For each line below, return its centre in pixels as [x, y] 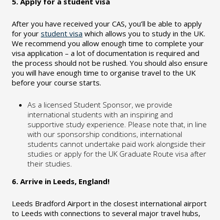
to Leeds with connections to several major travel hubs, [106, 213]
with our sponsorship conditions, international [105, 134]
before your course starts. [56, 82]
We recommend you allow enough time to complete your [108, 43]
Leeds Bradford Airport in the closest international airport [109, 203]
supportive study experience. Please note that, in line [117, 124]
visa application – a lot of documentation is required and [106, 53]
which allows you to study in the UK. [144, 33]
